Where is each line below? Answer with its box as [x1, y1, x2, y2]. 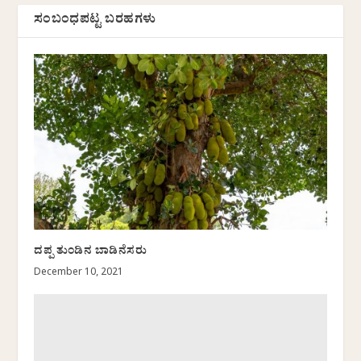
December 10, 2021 [34, 267, 124, 280]
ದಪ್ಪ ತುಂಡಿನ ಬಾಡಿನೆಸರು [34, 243, 147, 263]
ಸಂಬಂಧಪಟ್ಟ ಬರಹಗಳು [34, 10, 156, 32]
